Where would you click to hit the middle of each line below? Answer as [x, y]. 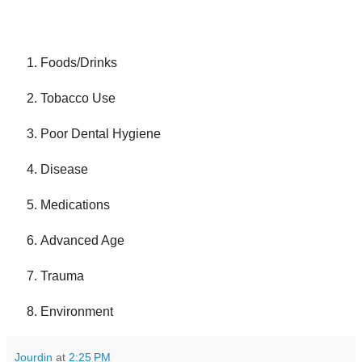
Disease [64, 170]
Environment [77, 311]
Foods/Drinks [79, 63]
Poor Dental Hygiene [101, 134]
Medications [75, 204]
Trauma [62, 276]
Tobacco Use [78, 99]
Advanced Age [82, 240]
